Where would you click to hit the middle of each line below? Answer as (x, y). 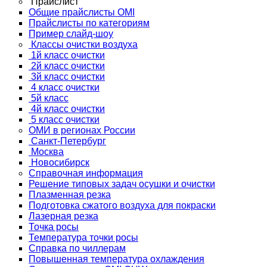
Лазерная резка (63, 216)
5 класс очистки (65, 120)
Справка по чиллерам (77, 249)
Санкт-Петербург (69, 141)
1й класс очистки (68, 55)
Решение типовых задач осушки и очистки (122, 184)
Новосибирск (60, 163)
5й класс (50, 98)
